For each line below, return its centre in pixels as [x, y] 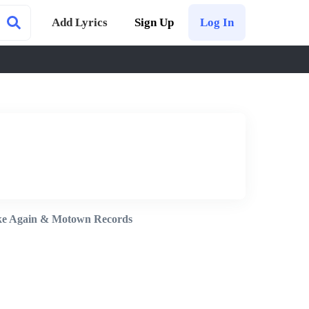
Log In [217, 22]
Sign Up [154, 22]
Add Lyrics [80, 22]
